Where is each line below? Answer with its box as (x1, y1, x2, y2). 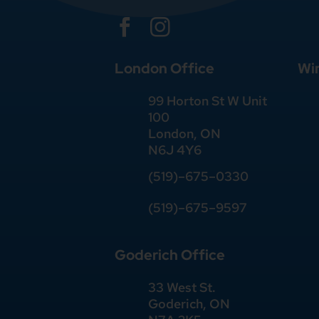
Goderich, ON (148, 296, 231, 313)
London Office (115, 58, 215, 78)
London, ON (148, 125, 221, 142)
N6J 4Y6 (148, 142, 202, 159)
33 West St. (148, 279, 216, 296)
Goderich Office (115, 245, 226, 265)
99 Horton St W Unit (148, 93, 268, 110)
